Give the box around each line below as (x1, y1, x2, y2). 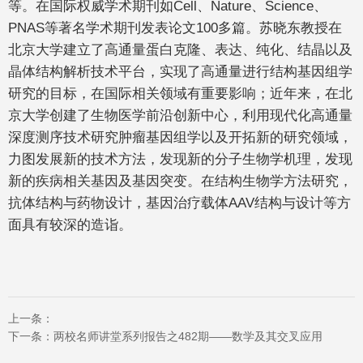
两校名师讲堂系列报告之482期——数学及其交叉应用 (53, 330, 322, 344)
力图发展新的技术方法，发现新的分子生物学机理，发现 (8, 151, 352, 168)
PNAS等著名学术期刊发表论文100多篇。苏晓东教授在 (8, 19, 342, 36)
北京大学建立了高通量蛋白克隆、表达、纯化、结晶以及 (8, 41, 352, 58)
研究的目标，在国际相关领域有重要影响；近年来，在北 (8, 85, 352, 102)
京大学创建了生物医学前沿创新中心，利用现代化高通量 (8, 107, 352, 124)
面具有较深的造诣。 (8, 216, 132, 233)
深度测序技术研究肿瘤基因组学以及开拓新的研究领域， (8, 129, 352, 146)
